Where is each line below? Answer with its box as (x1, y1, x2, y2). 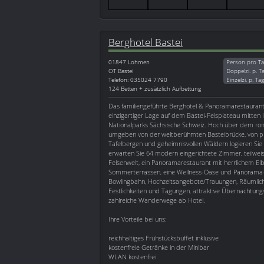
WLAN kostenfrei (108, 252, 156, 262)
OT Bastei (108, 67, 133, 75)
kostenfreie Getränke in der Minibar (108, 243, 209, 252)
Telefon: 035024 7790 (108, 75, 167, 84)
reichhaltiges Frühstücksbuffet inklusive (108, 233, 219, 243)
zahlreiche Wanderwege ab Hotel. (108, 196, 205, 205)
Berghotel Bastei (108, 35, 183, 49)
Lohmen (128, 58, 150, 67)
